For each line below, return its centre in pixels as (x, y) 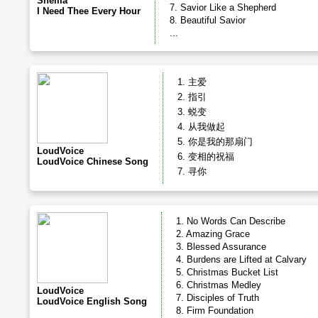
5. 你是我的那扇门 (215, 142)
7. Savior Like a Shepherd (223, 7)
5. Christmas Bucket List (227, 272)
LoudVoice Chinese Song (93, 161)
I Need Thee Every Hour (89, 11)
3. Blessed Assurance (221, 247)
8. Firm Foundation (215, 311)
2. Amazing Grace (213, 234)
